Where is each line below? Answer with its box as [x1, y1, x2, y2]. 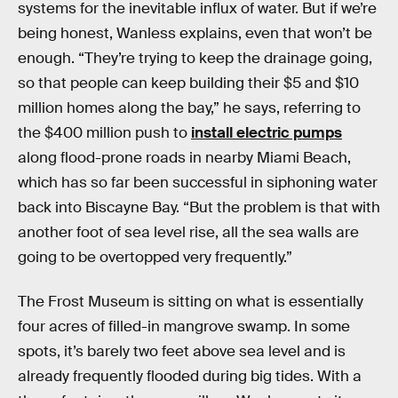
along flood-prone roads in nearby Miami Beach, [18, 148, 351, 167]
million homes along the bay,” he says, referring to [18, 99, 361, 117]
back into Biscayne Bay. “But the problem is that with [18, 198, 380, 217]
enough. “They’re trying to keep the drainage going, [18, 49, 372, 68]
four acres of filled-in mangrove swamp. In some [18, 316, 350, 336]
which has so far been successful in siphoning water [18, 173, 378, 192]
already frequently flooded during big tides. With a [18, 366, 362, 386]
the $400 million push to [18, 123, 191, 142]
